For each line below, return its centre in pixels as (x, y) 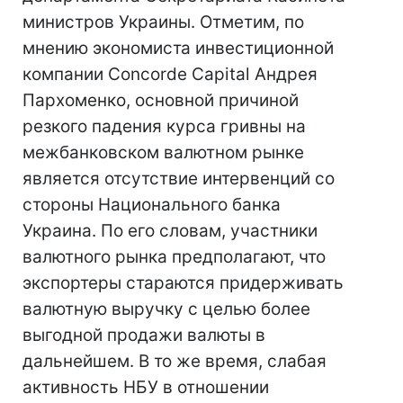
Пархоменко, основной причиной (161, 100)
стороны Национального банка (152, 205)
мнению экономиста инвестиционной (178, 48)
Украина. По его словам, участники (170, 231)
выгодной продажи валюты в (144, 335)
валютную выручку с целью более (166, 309)
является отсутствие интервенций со (179, 179)
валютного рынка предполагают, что (174, 257)
